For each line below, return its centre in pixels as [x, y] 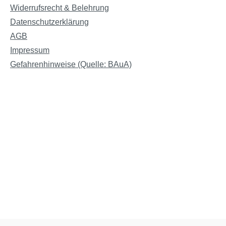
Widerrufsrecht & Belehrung [60, 8]
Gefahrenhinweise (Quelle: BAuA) [71, 64]
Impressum [30, 50]
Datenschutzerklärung [49, 22]
